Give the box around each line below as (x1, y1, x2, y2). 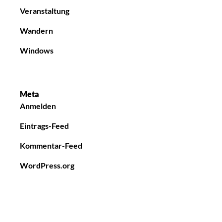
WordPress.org (20, 160, 74, 170)
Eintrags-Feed (20, 120, 69, 130)
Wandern (20, 25, 53, 35)
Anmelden (20, 101, 56, 111)
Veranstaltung (20, 5, 69, 15)
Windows (20, 45, 54, 55)
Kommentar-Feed (20, 140, 82, 150)
